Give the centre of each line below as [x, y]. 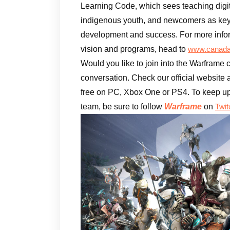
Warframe [183, 106]
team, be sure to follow [122, 106]
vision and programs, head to [134, 49]
